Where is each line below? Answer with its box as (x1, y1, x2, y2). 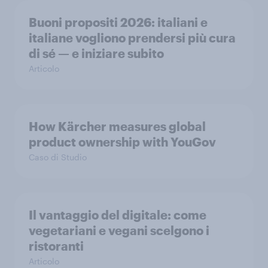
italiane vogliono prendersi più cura (29, 30, 236, 45)
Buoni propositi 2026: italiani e (29, 14, 208, 29)
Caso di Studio (29, 151, 87, 162)
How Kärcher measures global (29, 118, 206, 133)
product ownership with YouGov (29, 134, 216, 149)
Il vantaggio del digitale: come (29, 207, 206, 222)
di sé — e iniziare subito (29, 45, 164, 60)
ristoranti (29, 238, 84, 253)
